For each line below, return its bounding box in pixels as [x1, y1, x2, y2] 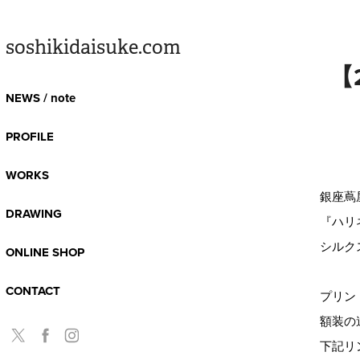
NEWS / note [5, 89, 76, 107]
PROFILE [5, 128, 54, 145]
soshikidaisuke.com [5, 35, 181, 59]
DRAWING [5, 205, 62, 223]
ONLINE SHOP [5, 243, 84, 261]
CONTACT [5, 282, 60, 300]
